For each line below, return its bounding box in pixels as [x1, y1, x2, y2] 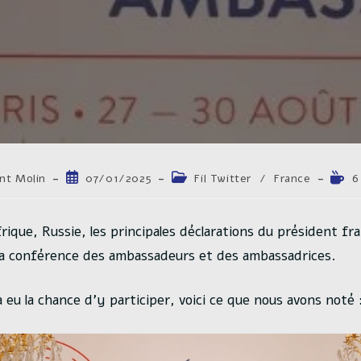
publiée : [64, 185, 114, 200]
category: [170, 185, 226, 200]
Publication [64, 169, 127, 185]
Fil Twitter [194, 171, 252, 186]
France [273, 171, 311, 186]
